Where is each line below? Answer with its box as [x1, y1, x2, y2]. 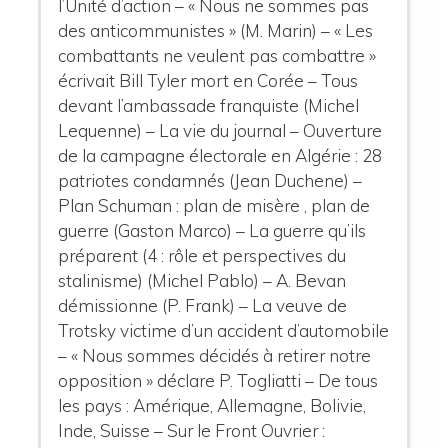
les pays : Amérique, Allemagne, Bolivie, [58, 394, 367, 416]
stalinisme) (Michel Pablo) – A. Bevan [58, 269, 347, 291]
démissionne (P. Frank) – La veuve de [58, 294, 348, 316]
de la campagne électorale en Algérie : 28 [58, 144, 383, 166]
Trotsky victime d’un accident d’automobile [58, 319, 390, 341]
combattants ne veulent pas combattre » [58, 44, 377, 66]
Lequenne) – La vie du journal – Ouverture [58, 119, 383, 141]
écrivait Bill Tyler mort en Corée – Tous [58, 69, 359, 91]
